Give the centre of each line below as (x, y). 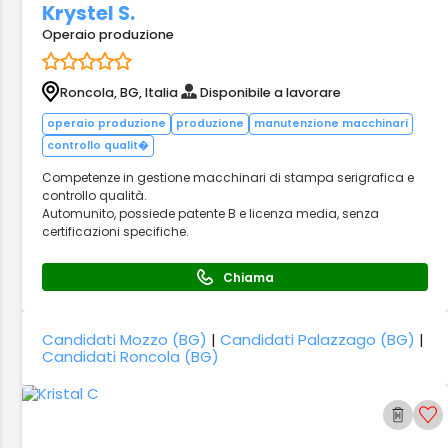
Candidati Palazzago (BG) (318, 339)
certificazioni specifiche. (116, 231)
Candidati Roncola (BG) (131, 356)
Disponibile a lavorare (271, 92)
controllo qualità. (95, 195)
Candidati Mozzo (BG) (125, 339)
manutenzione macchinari (331, 123)
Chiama (248, 277)
